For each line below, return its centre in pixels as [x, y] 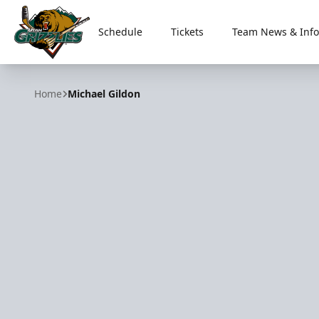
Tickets [187, 32]
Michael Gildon [104, 94]
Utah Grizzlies [51, 67]
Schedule [120, 32]
